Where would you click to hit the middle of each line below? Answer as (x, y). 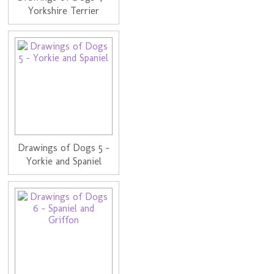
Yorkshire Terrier (64, 11)
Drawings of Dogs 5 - (64, 148)
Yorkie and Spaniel (64, 161)
